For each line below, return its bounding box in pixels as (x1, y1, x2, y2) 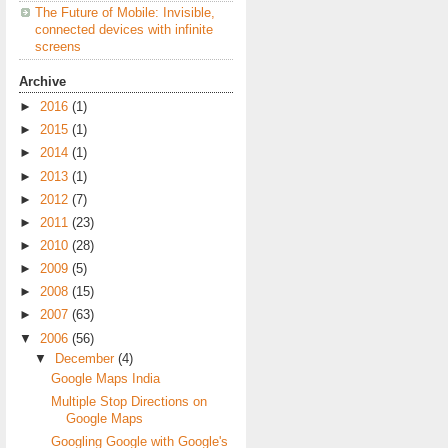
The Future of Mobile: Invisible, (35, 5, 215, 20)
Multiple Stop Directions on (50, 394, 207, 409)
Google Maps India (50, 371, 160, 386)
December (55, 351, 119, 366)
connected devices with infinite (35, 22, 213, 37)
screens (35, 39, 81, 54)
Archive (19, 75, 66, 90)
